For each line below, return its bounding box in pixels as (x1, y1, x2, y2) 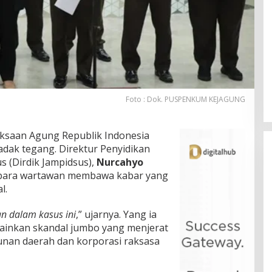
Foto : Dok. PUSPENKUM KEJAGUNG (125, 94, 245, 105)
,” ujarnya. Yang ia (76, 208, 157, 222)
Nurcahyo (97, 155, 143, 169)
